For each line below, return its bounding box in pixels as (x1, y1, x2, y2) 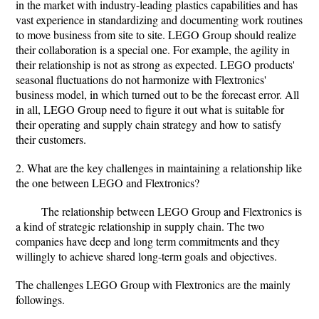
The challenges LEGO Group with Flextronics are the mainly (16, 277, 291, 292)
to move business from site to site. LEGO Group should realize (16, 27, 296, 42)
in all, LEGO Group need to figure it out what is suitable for (16, 102, 284, 117)
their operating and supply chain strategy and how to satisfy (16, 117, 281, 132)
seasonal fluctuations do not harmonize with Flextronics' (16, 72, 266, 87)
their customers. (16, 132, 86, 147)
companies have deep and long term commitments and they (16, 234, 280, 249)
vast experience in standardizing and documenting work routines (16, 12, 303, 27)
